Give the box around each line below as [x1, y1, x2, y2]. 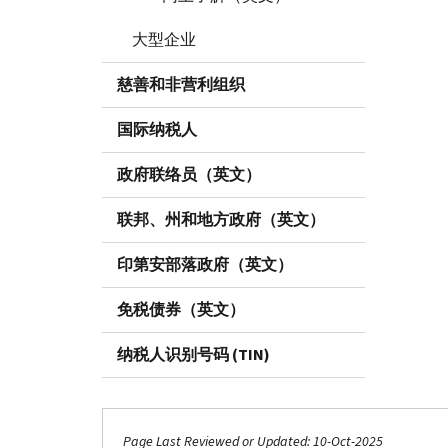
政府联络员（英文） [117, 163, 261, 185]
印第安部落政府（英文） [117, 253, 293, 275]
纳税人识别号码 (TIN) [117, 343, 270, 365]
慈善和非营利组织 [117, 73, 245, 95]
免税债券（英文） [117, 298, 245, 320]
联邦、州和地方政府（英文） [117, 208, 325, 230]
